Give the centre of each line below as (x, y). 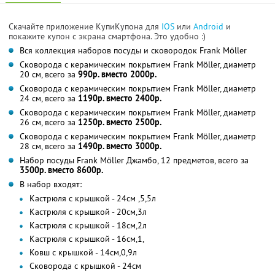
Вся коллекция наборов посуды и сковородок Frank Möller (133, 50)
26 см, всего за (49, 122)
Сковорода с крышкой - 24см (85, 265)
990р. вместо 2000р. (117, 74)
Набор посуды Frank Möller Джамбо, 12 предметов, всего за (134, 160)
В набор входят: (51, 184)
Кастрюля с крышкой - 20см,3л (88, 211)
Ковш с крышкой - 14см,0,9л (83, 252)
